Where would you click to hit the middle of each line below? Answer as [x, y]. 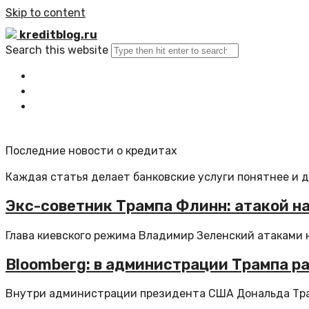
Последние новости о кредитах [91, 151]
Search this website [57, 50]
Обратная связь [87, 107]
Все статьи [74, 91]
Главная [64, 76]
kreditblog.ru [58, 35]
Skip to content [46, 13]
